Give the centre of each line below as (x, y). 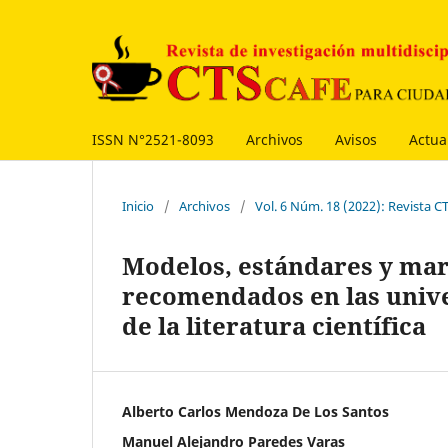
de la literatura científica (274, 325)
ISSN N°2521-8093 (153, 139)
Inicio (138, 205)
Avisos (356, 139)
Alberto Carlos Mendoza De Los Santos (255, 411)
